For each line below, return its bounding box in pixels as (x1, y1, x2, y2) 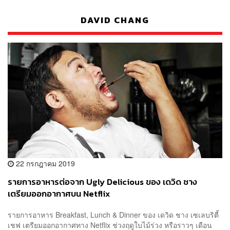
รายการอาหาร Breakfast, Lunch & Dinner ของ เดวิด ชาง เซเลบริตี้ (8, 209, 219, 220)
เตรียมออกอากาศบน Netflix (8, 187, 110, 200)
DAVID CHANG (81, 13, 149, 27)
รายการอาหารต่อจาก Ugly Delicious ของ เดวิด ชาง (8, 175, 197, 188)
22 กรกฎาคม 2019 (14, 158, 75, 168)
